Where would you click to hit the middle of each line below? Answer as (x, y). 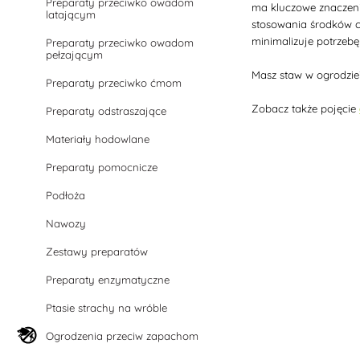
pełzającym (75, 55)
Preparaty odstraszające (106, 111)
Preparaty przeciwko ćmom (114, 83)
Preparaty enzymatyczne (108, 280)
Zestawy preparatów (97, 252)
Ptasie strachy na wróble (107, 308)
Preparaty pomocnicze (102, 167)
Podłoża (66, 195)
